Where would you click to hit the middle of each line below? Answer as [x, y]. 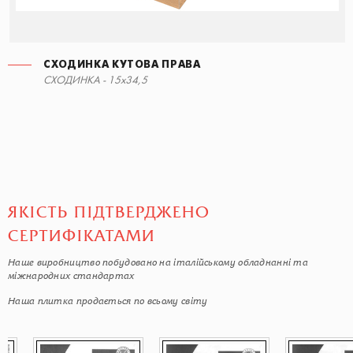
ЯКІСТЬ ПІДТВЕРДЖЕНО [109, 212]
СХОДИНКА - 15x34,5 [95, 81]
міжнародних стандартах [71, 276]
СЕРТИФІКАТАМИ [82, 236]
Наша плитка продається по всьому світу [108, 301]
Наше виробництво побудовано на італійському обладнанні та [158, 262]
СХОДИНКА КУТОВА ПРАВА [122, 65]
